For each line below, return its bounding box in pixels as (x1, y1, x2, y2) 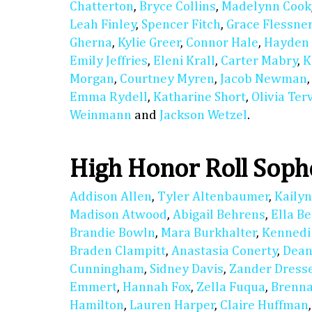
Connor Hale (186, 36, 258, 50)
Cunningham (70, 263, 144, 276)
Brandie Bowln (70, 226, 155, 240)
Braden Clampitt (70, 244, 166, 258)
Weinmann (70, 109, 132, 123)
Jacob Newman (220, 72, 307, 86)
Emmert (70, 281, 117, 295)
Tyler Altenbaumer (157, 190, 270, 204)
